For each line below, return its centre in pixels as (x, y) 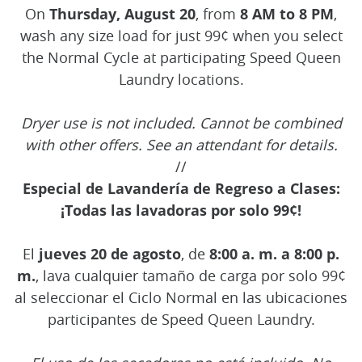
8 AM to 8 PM (287, 14)
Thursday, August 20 (122, 14)
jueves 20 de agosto (110, 254)
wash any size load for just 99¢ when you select (181, 36)
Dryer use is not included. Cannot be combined (181, 123)
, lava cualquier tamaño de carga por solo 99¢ (190, 276)
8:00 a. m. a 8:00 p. (274, 254)
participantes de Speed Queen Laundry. (181, 319)
